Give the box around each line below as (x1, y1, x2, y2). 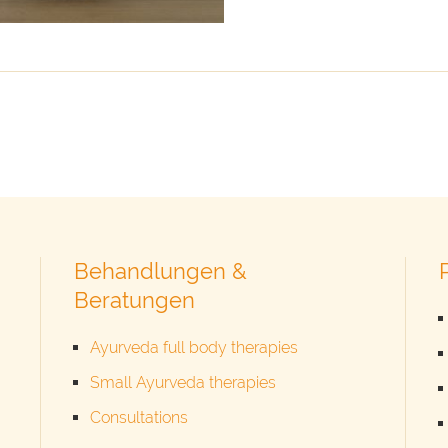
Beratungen (73, 287, 195, 314)
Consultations (89, 408, 188, 428)
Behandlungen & (73, 258, 247, 285)
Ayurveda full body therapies (89, 338, 298, 358)
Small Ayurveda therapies (89, 373, 276, 393)
